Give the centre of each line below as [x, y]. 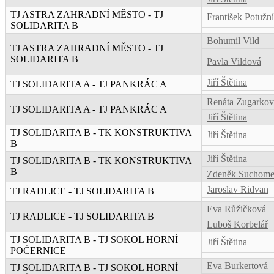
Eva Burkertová [237, 266]
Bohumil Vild [233, 41]
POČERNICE [38, 251]
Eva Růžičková [236, 209]
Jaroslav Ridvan [238, 190]
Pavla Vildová [234, 62]
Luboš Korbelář [237, 224]
